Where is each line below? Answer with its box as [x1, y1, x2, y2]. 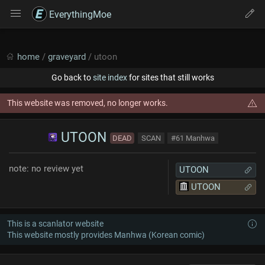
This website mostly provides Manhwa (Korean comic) [7, 230, 205, 240]
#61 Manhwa [170, 134, 215, 143]
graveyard [48, 51, 86, 62]
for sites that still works [127, 73, 214, 82]
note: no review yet [9, 163, 83, 174]
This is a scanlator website [7, 219, 104, 228]
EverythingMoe [47, 9, 111, 20]
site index [92, 73, 127, 82]
